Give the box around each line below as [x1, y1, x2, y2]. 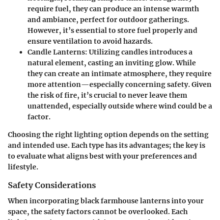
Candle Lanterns [27, 47, 85, 56]
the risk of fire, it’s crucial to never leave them [27, 90, 187, 100]
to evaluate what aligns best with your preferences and [8, 151, 197, 161]
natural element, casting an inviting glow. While [27, 58, 196, 67]
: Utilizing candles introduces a [85, 47, 192, 56]
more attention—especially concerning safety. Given [27, 80, 212, 89]
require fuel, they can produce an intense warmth [27, 4, 199, 13]
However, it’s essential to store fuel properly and [27, 26, 197, 35]
